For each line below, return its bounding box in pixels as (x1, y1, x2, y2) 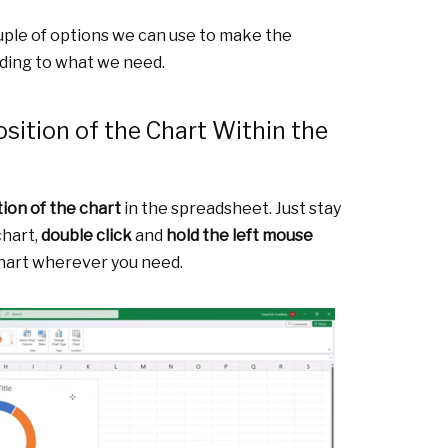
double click (41, 225, 132, 245)
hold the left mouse (166, 225, 313, 245)
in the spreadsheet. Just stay (121, 198, 341, 218)
